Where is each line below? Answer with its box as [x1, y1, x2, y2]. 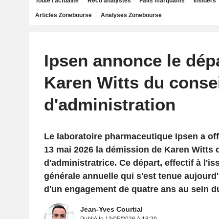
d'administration [44, 95, 175, 114]
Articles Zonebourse [35, 12, 92, 19]
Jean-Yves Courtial [80, 205, 143, 213]
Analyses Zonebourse [100, 12, 162, 19]
